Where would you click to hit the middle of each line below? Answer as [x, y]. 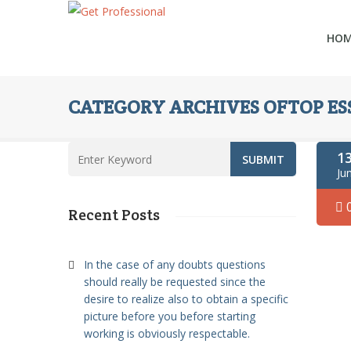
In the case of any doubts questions [175, 264]
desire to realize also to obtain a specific [186, 299]
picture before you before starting [170, 316]
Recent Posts [114, 215]
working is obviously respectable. [167, 333]
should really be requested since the [175, 282]
